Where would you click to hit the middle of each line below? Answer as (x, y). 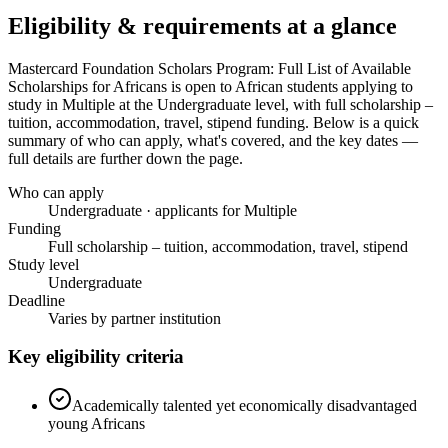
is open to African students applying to (290, 86)
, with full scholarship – (359, 104)
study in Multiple (61, 104)
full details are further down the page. (125, 158)
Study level (43, 264)
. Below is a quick (362, 122)
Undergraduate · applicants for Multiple (172, 210)
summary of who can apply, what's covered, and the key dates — (213, 140)
